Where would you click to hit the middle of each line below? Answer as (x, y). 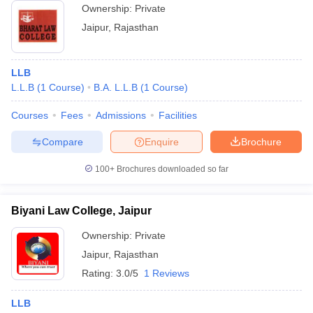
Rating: (99, 273)
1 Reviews (167, 273)
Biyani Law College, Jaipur (81, 211)
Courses (30, 115)
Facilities (178, 115)
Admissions (121, 115)
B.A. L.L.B (116, 87)
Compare (62, 141)
